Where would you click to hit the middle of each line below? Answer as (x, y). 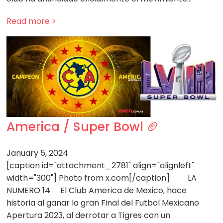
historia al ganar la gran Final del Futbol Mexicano (103, 203)
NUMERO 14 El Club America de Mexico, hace (97, 191)
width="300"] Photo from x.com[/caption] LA (102, 178)
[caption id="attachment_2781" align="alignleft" (101, 166)
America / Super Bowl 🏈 (83, 127)
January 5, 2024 (38, 153)
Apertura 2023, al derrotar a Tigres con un (89, 216)
